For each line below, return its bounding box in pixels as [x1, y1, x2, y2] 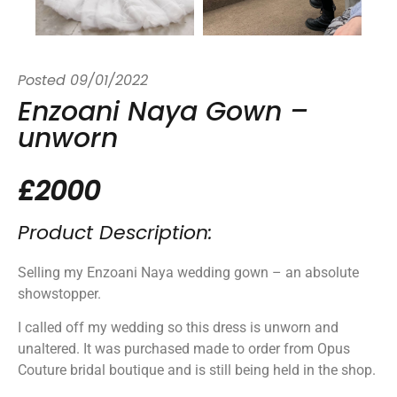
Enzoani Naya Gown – [18, 99, 308, 128]
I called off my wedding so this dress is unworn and [18, 318, 339, 336]
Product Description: [18, 223, 213, 245]
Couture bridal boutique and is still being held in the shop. [18, 361, 376, 378]
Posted [18, 74, 66, 89]
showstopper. [18, 284, 101, 302]
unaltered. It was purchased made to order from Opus [18, 339, 350, 357]
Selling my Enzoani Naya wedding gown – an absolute [18, 263, 359, 281]
